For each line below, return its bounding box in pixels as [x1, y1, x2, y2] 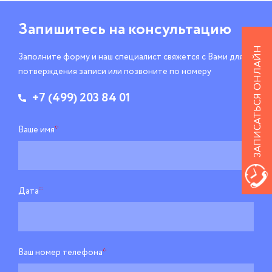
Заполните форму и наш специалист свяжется [18, 51, 202, 63]
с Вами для [202, 51, 243, 63]
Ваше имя [18, 124, 55, 136]
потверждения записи [18, 66, 108, 78]
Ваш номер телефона [18, 246, 103, 259]
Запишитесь [18, 18, 109, 41]
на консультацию [109, 18, 231, 41]
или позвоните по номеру [108, 66, 211, 78]
